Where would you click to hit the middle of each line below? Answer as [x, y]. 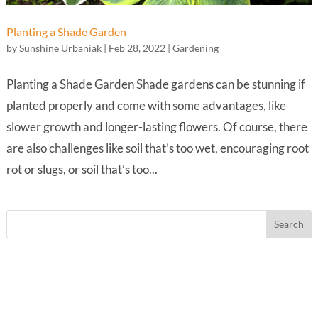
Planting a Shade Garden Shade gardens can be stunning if [155, 84]
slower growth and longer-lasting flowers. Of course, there [157, 126]
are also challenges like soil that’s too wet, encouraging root [157, 148]
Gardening [195, 48]
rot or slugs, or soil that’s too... [82, 169]
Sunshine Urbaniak [60, 48]
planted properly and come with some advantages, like [146, 105]
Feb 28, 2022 [137, 48]
